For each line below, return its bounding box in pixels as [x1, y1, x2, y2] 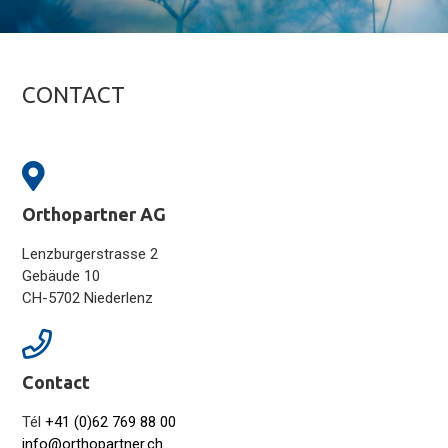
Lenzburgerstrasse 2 [22, 245, 159, 263]
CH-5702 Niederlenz [22, 289, 154, 307]
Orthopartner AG [22, 204, 167, 224]
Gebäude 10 [22, 267, 101, 285]
